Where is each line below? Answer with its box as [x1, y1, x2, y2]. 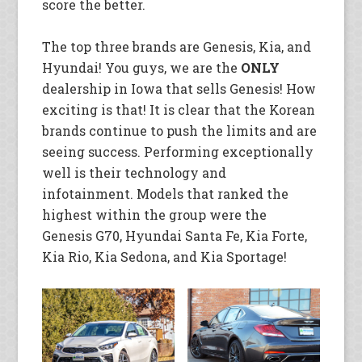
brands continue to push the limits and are [42, 121, 318, 139]
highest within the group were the [42, 205, 267, 223]
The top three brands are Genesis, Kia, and [42, 37, 312, 55]
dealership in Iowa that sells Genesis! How [42, 79, 317, 97]
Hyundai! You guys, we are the [42, 58, 242, 76]
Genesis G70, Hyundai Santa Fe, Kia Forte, [42, 226, 308, 244]
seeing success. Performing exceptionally [42, 142, 314, 160]
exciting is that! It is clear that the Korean [42, 100, 316, 118]
